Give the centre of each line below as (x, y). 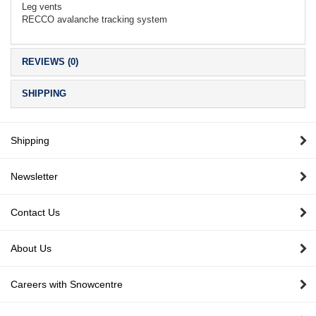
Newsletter (34, 176)
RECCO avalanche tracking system (95, 19)
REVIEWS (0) (50, 62)
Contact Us (35, 212)
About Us (31, 248)
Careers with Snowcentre (67, 284)
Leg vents (42, 7)
